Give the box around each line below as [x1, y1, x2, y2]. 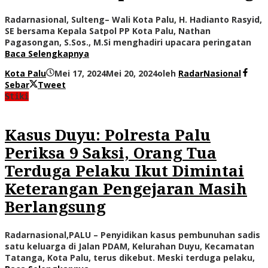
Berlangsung [5, 197, 106, 216]
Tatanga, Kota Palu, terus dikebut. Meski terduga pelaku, [5, 251, 255, 263]
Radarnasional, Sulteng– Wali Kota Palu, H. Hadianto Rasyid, [5, 14, 262, 26]
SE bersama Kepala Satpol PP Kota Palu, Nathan [5, 25, 211, 37]
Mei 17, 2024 [54, 68, 106, 80]
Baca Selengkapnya [5, 48, 89, 60]
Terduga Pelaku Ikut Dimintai [5, 162, 244, 180]
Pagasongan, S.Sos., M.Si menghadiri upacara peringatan [5, 36, 251, 48]
